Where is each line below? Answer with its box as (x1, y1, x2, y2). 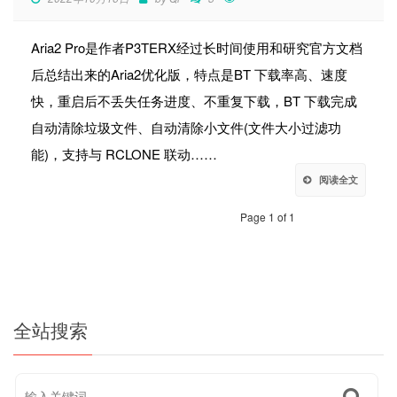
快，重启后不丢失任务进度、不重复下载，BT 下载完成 (31, 91, 357, 111)
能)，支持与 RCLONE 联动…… (31, 144, 217, 164)
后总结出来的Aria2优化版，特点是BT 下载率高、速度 (31, 65, 347, 84)
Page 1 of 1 (240, 209, 295, 225)
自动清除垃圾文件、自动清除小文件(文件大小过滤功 (31, 118, 341, 137)
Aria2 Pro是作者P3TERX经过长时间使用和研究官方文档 (31, 38, 362, 58)
